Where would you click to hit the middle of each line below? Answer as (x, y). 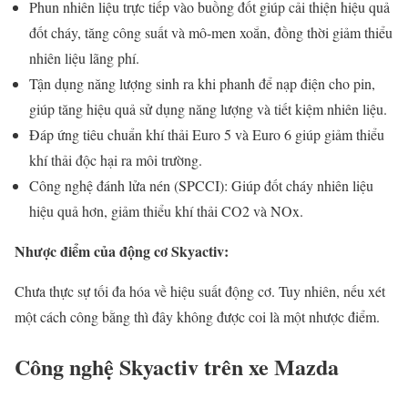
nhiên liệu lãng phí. (84, 57)
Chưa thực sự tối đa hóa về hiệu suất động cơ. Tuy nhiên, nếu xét (200, 291)
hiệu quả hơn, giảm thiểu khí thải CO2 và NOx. (166, 210)
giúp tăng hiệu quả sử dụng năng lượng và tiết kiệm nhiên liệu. (208, 108)
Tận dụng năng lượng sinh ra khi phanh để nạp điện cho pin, (202, 83)
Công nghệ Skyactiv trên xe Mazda (177, 366)
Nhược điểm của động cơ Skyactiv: (122, 250)
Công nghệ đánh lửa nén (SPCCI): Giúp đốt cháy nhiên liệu (201, 185)
